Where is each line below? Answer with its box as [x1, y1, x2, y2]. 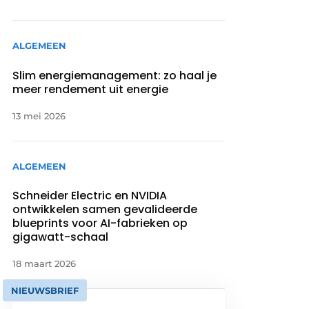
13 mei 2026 [12, 110, 66, 121]
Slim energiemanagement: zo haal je [12, 67, 217, 83]
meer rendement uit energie [12, 81, 169, 97]
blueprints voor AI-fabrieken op [12, 215, 188, 231]
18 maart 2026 [12, 257, 77, 269]
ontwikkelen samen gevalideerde [12, 201, 198, 217]
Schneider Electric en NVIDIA [12, 187, 168, 203]
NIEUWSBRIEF [11, 284, 79, 296]
